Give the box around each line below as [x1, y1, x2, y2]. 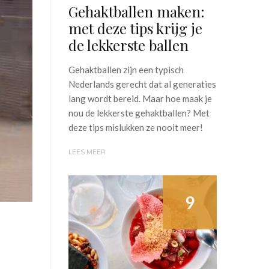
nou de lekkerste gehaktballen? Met [68, 107, 210, 119]
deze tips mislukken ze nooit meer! [68, 122, 203, 133]
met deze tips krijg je [68, 19, 202, 38]
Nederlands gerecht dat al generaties [68, 79, 216, 90]
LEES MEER [68, 148, 106, 157]
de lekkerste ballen [68, 35, 189, 55]
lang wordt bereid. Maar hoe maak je [68, 93, 212, 104]
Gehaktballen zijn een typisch [68, 64, 184, 76]
